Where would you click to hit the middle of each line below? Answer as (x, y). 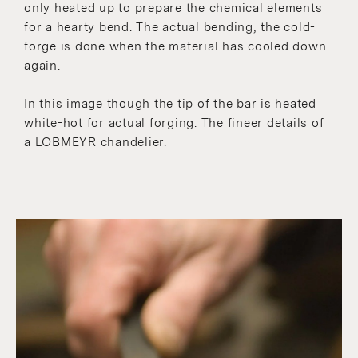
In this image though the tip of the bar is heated (170, 103)
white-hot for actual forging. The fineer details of (174, 123)
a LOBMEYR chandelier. (95, 142)
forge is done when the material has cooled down (175, 46)
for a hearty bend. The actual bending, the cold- (170, 27)
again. (42, 65)
